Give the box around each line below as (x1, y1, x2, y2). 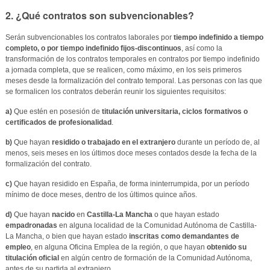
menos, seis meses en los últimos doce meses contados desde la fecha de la (5, 148, 257, 157)
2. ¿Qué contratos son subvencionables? (5, 8, 194, 22)
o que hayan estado (152, 210, 219, 219)
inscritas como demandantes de (128, 231, 239, 240)
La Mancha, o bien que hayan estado (5, 231, 129, 240)
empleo (5, 242, 31, 251)
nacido (51, 210, 75, 219)
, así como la (181, 43, 222, 52)
